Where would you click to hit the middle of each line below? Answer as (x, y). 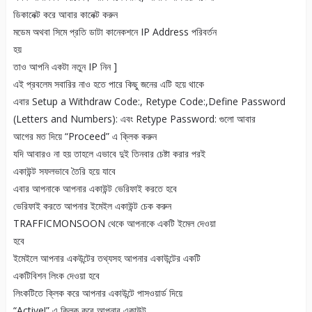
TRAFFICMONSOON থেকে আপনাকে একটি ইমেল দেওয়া (114, 224)
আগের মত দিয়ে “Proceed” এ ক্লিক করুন (85, 136)
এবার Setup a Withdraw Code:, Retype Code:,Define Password (149, 102)
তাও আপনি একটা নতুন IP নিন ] (65, 67)
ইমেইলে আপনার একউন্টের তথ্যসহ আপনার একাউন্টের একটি (107, 258)
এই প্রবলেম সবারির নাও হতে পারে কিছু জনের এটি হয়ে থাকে (108, 84)
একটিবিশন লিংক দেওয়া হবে (56, 276)
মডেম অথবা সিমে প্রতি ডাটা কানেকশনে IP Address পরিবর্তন (115, 32)
